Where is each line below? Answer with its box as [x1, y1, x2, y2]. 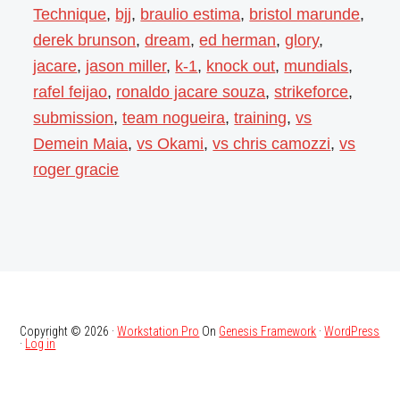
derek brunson [33, 30, 137, 49]
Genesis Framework [219, 323, 317, 338]
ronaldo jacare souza [116, 82, 266, 101]
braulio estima [140, 4, 241, 23]
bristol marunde [249, 4, 361, 23]
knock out [206, 56, 276, 75]
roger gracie [33, 160, 120, 179]
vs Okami [137, 134, 204, 153]
